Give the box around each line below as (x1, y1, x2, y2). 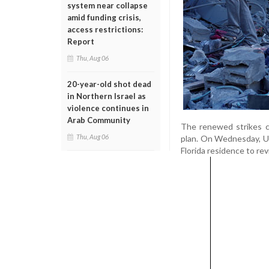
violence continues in (67, 103, 149, 113)
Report (67, 37, 94, 46)
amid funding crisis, (67, 13, 141, 22)
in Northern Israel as (67, 91, 146, 101)
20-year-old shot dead (67, 79, 151, 89)
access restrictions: (67, 25, 143, 34)
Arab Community (67, 115, 130, 125)
